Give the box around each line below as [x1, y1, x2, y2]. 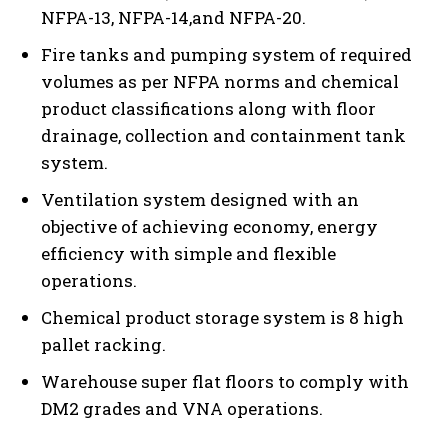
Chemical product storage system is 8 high [41, 305, 404, 329]
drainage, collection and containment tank [41, 123, 406, 147]
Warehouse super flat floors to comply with [41, 369, 409, 393]
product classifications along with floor [41, 96, 376, 120]
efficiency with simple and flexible [41, 241, 336, 265]
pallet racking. [41, 332, 166, 356]
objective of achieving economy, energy [41, 214, 378, 238]
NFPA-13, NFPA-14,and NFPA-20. [41, 5, 306, 29]
